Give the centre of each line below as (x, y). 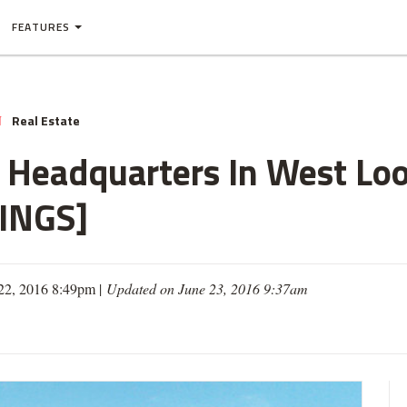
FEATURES (41, 27)
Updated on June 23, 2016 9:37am (207, 288)
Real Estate (46, 120)
